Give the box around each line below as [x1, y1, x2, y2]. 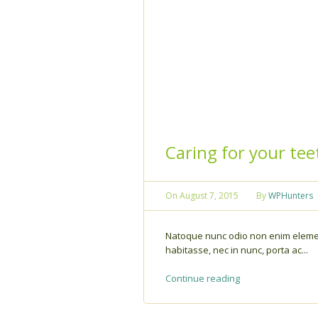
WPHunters [268, 189, 313, 202]
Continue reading [165, 271, 240, 285]
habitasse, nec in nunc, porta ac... [165, 243, 308, 256]
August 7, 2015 [180, 189, 238, 202]
